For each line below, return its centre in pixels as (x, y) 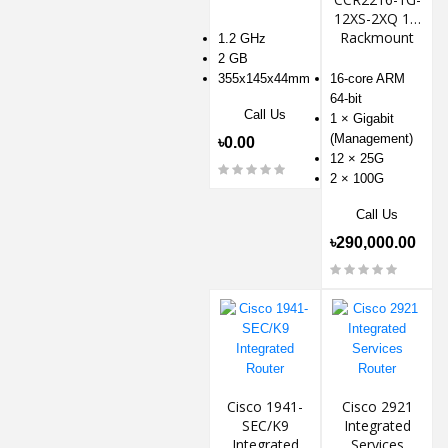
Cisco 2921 (377, 406)
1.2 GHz (242, 38)
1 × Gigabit (362, 118)
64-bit (346, 98)
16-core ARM (367, 78)
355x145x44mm (264, 78)
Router (377, 56)
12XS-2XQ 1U (377, 18)
